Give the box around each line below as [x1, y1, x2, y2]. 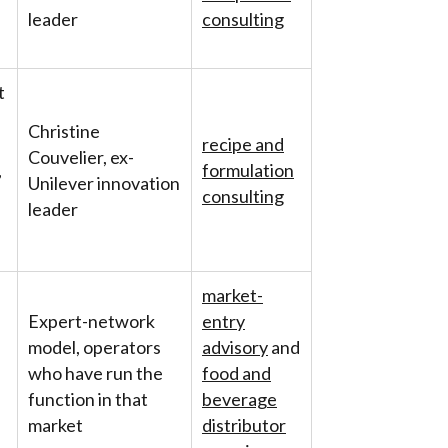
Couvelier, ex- [28, 146, 134, 168]
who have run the [28, 362, 163, 384]
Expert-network [28, 310, 155, 332]
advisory [202, 336, 268, 358]
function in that [28, 388, 148, 410]
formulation [202, 159, 294, 181]
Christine [28, 120, 100, 142]
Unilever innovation [28, 172, 180, 194]
